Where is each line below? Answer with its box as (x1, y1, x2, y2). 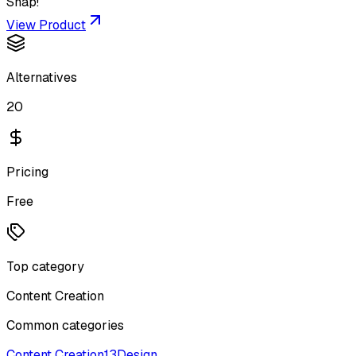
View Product (6, 17, 86, 33)
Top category (6, 258, 84, 275)
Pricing (6, 164, 48, 180)
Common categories (6, 317, 124, 334)
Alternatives (6, 69, 77, 86)
